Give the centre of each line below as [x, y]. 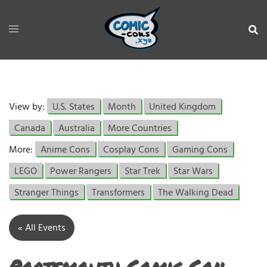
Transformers [118, 193]
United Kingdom [182, 107]
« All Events [42, 228]
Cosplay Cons [131, 150]
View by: [28, 107]
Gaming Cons [200, 150]
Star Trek [142, 172]
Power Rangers [81, 172]
